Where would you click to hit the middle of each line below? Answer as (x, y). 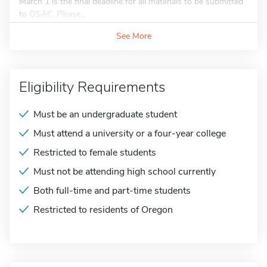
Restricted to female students (95, 153)
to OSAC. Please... (52, 14)
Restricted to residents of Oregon (103, 210)
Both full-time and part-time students (112, 191)
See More (133, 36)
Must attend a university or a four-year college (130, 133)
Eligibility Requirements (92, 87)
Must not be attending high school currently (125, 172)
